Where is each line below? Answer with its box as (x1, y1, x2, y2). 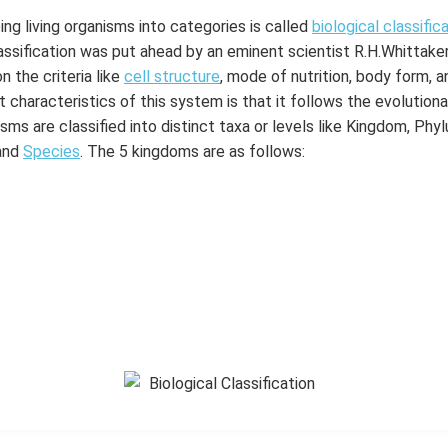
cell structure (124, 67, 220, 86)
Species (23, 142, 80, 161)
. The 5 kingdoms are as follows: (80, 142, 305, 161)
